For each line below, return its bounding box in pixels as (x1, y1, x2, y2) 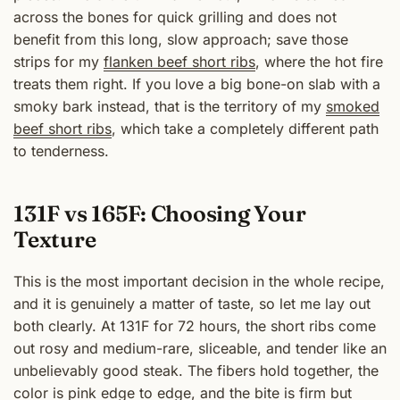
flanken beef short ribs (104, 53, 255, 71)
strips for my (13, 53, 104, 71)
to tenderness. (13, 142, 109, 161)
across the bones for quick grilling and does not (13, 8, 337, 27)
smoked (326, 97, 379, 116)
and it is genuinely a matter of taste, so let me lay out (13, 295, 371, 313)
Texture (13, 225, 96, 253)
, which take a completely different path (112, 120, 379, 138)
